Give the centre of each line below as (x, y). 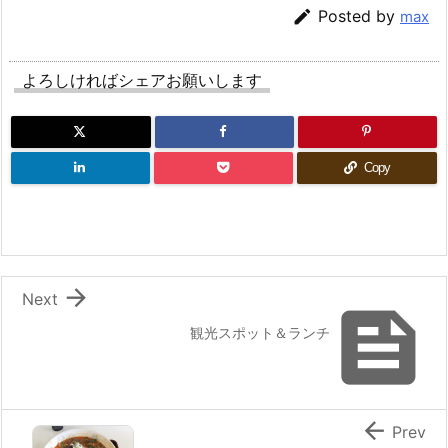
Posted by (359, 15)
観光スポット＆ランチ (260, 332)
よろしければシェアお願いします (142, 79)
